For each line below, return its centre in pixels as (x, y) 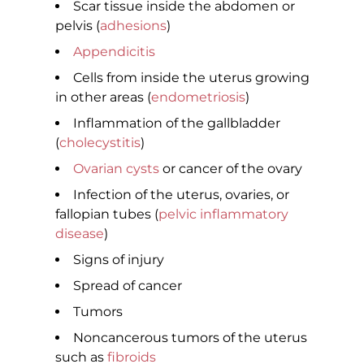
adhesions (133, 26)
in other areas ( (103, 97)
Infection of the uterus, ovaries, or (181, 195)
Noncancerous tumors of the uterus (190, 338)
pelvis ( (78, 26)
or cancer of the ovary (231, 169)
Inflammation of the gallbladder (177, 123)
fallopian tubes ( (107, 214)
